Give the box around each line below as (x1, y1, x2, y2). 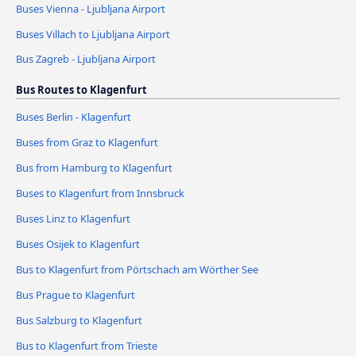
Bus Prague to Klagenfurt (16, 288, 135, 303)
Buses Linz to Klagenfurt (16, 211, 130, 226)
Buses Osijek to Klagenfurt (16, 237, 140, 252)
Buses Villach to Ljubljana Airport (16, 26, 170, 41)
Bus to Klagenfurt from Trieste (16, 339, 157, 353)
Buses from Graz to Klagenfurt (16, 135, 158, 150)
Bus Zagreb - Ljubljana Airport (16, 52, 156, 67)
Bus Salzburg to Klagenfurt (16, 313, 142, 328)
